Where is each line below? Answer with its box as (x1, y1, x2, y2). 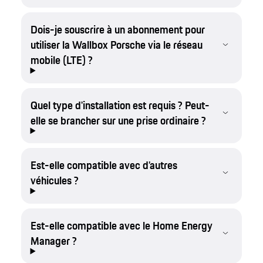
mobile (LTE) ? (30, 51, 93, 68)
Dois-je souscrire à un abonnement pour (30, 21, 205, 38)
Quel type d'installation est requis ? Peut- (30, 96, 210, 113)
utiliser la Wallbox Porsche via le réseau (30, 36, 203, 53)
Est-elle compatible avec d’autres (30, 157, 177, 174)
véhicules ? (30, 172, 79, 189)
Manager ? (30, 232, 77, 249)
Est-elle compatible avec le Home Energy (30, 217, 213, 234)
